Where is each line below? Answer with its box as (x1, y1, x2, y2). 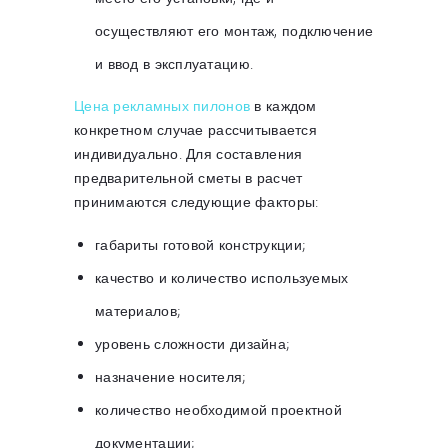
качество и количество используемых (95, 268, 349, 288)
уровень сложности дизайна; (95, 334, 291, 354)
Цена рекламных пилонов (74, 96, 251, 116)
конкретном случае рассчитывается (74, 120, 317, 140)
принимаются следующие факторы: (74, 192, 319, 212)
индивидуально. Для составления (74, 144, 303, 164)
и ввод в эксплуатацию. (95, 54, 254, 74)
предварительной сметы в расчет (74, 168, 303, 188)
